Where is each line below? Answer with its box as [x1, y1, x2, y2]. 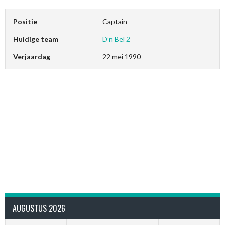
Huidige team [13, 35, 58, 43]
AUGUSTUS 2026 [13, 202, 65, 214]
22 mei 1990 [102, 52, 141, 61]
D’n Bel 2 [102, 35, 131, 43]
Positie [13, 17, 37, 26]
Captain [102, 17, 128, 26]
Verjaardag [13, 52, 50, 61]
